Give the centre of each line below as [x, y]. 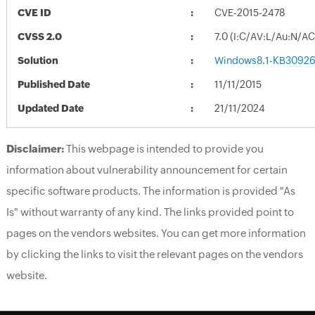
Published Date [53, 84]
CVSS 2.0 [39, 36]
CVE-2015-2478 [249, 12]
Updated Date [50, 108]
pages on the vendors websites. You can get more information [156, 233]
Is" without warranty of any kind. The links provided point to [150, 212]
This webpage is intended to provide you [163, 148]
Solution [38, 60]
